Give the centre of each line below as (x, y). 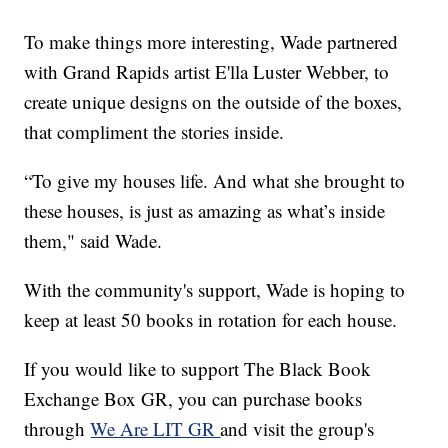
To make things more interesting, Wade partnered (211, 42)
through (57, 429)
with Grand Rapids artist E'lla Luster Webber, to (207, 72)
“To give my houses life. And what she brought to (215, 181)
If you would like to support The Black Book (198, 369)
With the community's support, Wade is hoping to (215, 290)
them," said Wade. (93, 241)
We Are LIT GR (155, 429)
